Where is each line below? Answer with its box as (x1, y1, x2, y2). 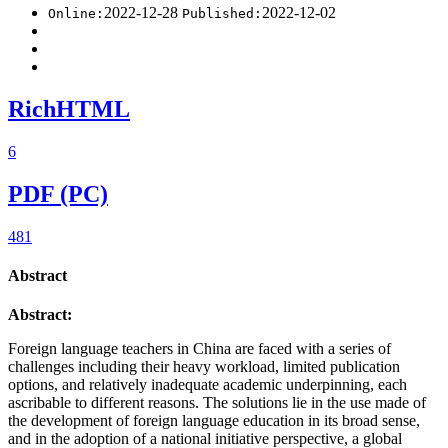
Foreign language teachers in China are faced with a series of (8, 340, 391, 358)
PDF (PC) (8, 181, 108, 208)
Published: (182, 6, 262, 22)
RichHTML (8, 96, 130, 123)
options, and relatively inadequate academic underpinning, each (8, 376, 407, 394)
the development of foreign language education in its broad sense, (8, 412, 420, 430)
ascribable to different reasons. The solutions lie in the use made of (8, 394, 426, 412)
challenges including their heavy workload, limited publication (8, 358, 400, 376)
